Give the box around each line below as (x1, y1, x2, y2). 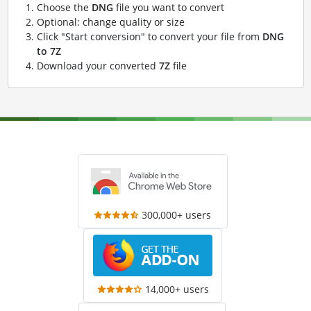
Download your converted (36, 59, 159, 72)
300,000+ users (142, 208, 212, 221)
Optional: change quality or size (36, 15, 185, 28)
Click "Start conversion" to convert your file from (36, 30, 262, 43)
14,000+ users (144, 283, 209, 296)
